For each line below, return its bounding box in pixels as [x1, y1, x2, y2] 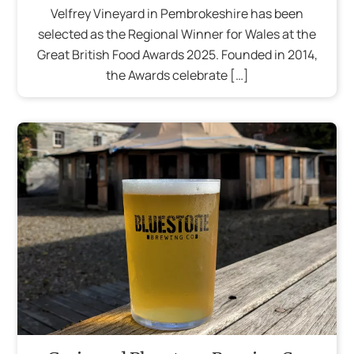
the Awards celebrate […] [105, 66, 249, 84]
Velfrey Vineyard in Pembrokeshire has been [51, 4, 303, 22]
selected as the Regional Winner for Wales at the [38, 24, 316, 43]
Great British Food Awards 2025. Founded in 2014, [36, 45, 318, 63]
